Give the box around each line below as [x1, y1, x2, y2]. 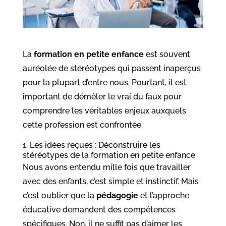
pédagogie [96, 191, 138, 201]
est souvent [143, 49, 190, 60]
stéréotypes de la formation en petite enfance [22, 150, 195, 160]
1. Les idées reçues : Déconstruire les [22, 140, 160, 150]
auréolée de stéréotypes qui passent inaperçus [22, 64, 201, 74]
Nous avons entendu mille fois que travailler [22, 162, 191, 173]
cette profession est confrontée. [22, 120, 143, 130]
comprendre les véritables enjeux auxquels [22, 106, 186, 116]
